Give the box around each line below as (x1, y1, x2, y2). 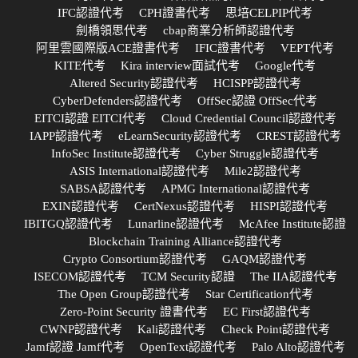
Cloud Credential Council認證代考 (161, 111, 336, 125)
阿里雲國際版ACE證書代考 (36, 41, 180, 54)
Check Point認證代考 (221, 322, 330, 336)
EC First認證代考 (222, 304, 311, 318)
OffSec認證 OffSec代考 (197, 93, 317, 107)
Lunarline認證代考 (128, 217, 224, 230)
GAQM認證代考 (222, 252, 307, 265)
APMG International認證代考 (161, 181, 310, 195)
